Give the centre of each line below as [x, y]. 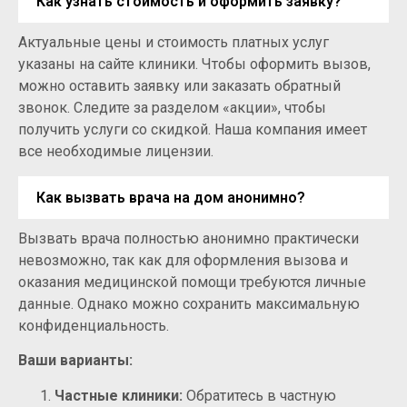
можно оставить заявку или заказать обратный [179, 86]
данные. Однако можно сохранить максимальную [189, 303]
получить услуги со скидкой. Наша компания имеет [193, 130]
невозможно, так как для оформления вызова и [183, 260]
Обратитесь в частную [259, 395]
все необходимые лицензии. [116, 152]
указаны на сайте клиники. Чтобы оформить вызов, [194, 65]
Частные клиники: [119, 395]
